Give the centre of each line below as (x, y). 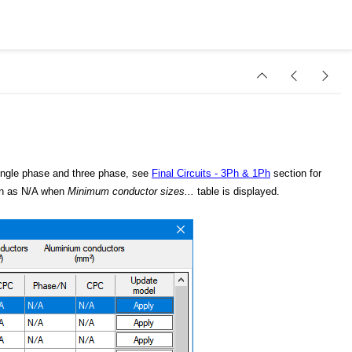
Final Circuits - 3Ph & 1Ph (211, 173)
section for (296, 173)
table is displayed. (237, 191)
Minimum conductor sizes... (131, 191)
